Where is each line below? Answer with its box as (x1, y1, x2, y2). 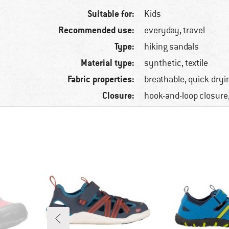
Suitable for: (87, 8, 135, 20)
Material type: (81, 57, 135, 69)
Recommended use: (58, 24, 135, 36)
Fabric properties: (67, 73, 135, 85)
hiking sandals (144, 41, 199, 53)
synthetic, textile (144, 57, 209, 69)
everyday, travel (144, 25, 205, 36)
